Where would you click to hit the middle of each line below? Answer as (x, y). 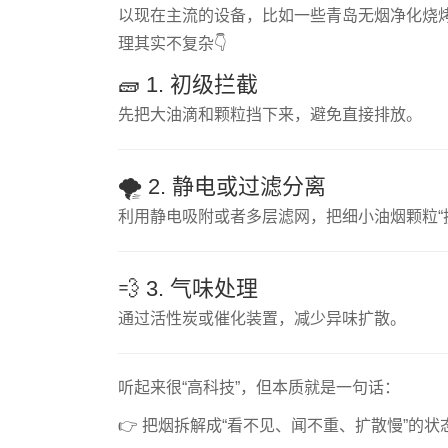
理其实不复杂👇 (172, 43)
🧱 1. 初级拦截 (187, 84)
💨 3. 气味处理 (187, 288)
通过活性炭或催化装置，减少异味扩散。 (261, 318)
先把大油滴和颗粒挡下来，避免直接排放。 (269, 114)
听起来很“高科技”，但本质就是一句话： (258, 387)
